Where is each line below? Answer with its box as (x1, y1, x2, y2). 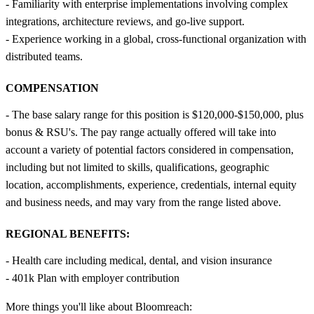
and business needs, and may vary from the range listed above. (6, 196, 281, 208)
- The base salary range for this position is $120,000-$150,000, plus (6, 108, 303, 121)
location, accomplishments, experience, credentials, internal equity (6, 178, 296, 191)
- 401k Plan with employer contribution (6, 271, 179, 284)
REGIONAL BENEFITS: (6, 227, 130, 240)
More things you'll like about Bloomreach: (6, 300, 192, 313)
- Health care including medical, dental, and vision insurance (6, 254, 272, 266)
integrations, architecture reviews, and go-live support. (6, 15, 245, 27)
